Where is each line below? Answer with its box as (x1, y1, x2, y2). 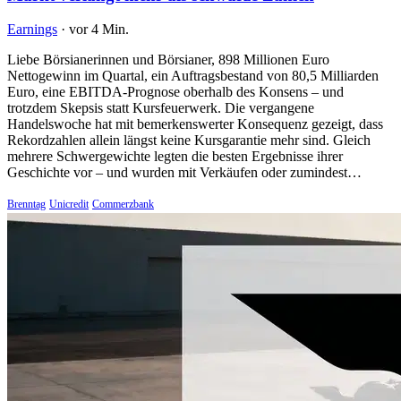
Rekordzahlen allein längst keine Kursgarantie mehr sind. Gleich (7, 132, 371, 149)
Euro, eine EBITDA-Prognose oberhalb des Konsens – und (7, 84, 344, 100)
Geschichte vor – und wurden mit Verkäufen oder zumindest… (7, 165, 362, 181)
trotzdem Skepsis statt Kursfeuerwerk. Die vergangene (7, 100, 314, 116)
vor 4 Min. (69, 21, 129, 38)
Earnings (7, 21, 57, 38)
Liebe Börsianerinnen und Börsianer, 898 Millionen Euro (7, 52, 329, 68)
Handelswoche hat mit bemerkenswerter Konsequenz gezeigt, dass (7, 116, 383, 132)
